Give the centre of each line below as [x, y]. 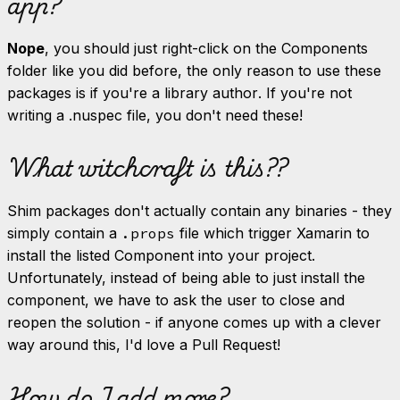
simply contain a [64, 233]
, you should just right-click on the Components [206, 48]
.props [148, 233]
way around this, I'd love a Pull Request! [144, 345]
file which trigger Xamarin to [272, 233]
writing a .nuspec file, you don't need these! [155, 115]
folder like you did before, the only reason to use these [194, 71]
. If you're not [305, 93]
